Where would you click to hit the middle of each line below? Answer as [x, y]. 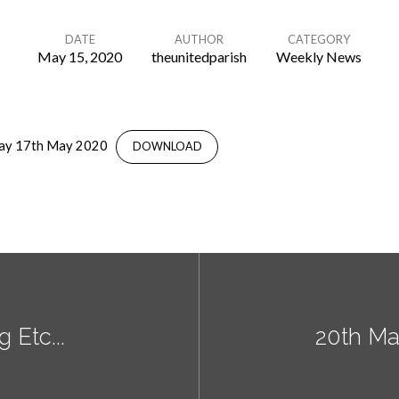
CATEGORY [319, 39]
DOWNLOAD [167, 147]
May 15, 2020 [80, 57]
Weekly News [319, 57]
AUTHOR [199, 39]
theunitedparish [199, 57]
